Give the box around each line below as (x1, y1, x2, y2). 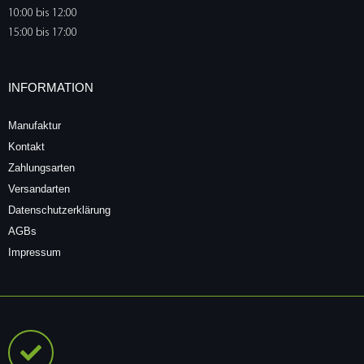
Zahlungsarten (8, 162, 75, 175)
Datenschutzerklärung (8, 204, 110, 217)
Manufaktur (8, 119, 61, 132)
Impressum (8, 246, 61, 259)
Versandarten (8, 183, 70, 196)
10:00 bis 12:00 (8, 6, 77, 19)
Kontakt (8, 141, 45, 154)
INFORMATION (8, 81, 93, 95)
